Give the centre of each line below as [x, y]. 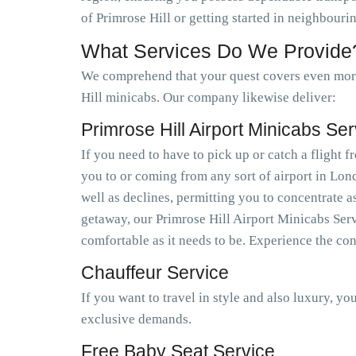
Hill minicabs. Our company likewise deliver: [209, 97]
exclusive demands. [136, 319]
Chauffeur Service [155, 273]
